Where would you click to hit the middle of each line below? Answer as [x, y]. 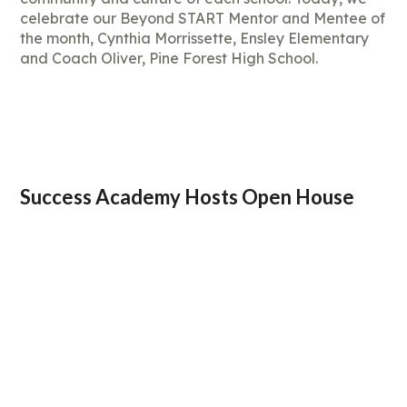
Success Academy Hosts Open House [188, 197]
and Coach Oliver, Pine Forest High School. [169, 59]
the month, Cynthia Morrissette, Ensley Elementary [195, 39]
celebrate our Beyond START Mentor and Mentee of [203, 19]
